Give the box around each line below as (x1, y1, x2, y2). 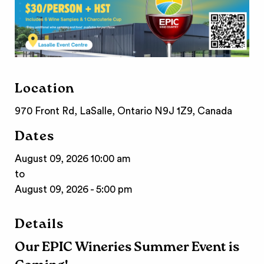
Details (15, 216, 64, 236)
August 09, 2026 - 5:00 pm (15, 184, 133, 195)
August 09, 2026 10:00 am (15, 154, 131, 164)
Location (15, 80, 75, 100)
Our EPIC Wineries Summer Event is (15, 239, 240, 259)
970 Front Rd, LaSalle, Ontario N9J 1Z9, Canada (15, 106, 233, 117)
